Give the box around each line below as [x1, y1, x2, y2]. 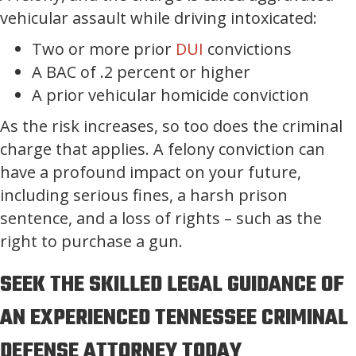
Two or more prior [32, 38, 176, 60]
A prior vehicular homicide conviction [32, 84, 309, 106]
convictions [203, 38, 292, 60]
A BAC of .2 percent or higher [32, 61, 250, 83]
